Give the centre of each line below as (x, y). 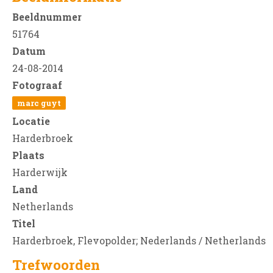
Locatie (31, 121)
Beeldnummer (47, 17)
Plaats (28, 155)
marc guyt (39, 103)
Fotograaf (37, 85)
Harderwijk (40, 172)
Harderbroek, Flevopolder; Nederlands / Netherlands (139, 241)
